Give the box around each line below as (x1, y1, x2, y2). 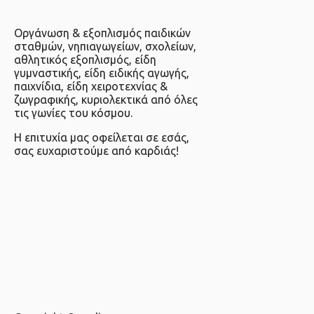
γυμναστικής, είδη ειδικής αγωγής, (14, 67, 189, 80)
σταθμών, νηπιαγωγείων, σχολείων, (14, 40, 196, 53)
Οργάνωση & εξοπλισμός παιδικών (14, 27, 191, 40)
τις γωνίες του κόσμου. (14, 107, 132, 120)
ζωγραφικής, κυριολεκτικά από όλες (14, 93, 198, 107)
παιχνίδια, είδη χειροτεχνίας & (14, 80, 168, 93)
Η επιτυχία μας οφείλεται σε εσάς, (14, 131, 189, 144)
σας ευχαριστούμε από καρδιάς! (14, 144, 179, 158)
